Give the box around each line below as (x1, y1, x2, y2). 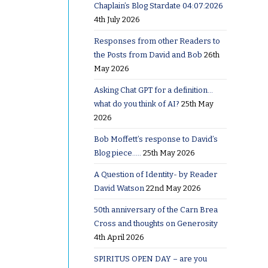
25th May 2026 (142, 148, 195, 157)
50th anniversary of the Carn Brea (93, 205, 218, 214)
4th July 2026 (93, 14, 140, 24)
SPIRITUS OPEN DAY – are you (93, 254, 207, 263)
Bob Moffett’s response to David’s (93, 134, 218, 144)
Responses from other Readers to (93, 36, 220, 45)
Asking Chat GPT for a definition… (93, 85, 213, 95)
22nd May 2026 (145, 183, 201, 193)
